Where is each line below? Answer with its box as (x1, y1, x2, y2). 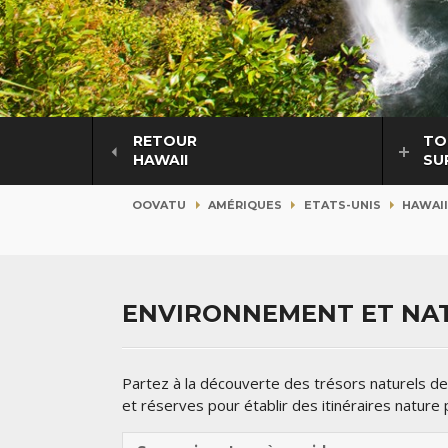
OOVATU (132, 198, 186, 213)
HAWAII (133, 151, 188, 170)
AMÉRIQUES (207, 198, 282, 213)
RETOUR (133, 132, 197, 151)
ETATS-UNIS (303, 198, 381, 213)
